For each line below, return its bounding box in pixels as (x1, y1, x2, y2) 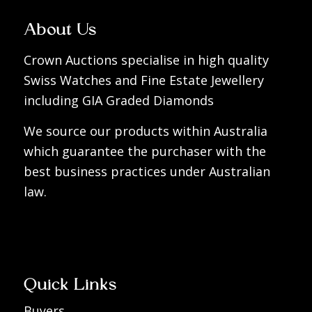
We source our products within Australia (23, 123, 267, 140)
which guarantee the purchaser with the (23, 143, 266, 160)
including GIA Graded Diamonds (23, 91, 214, 109)
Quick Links (23, 276, 116, 299)
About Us (23, 20, 96, 44)
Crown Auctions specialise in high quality (23, 51, 269, 68)
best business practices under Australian (23, 163, 270, 180)
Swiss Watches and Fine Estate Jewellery (23, 71, 264, 88)
